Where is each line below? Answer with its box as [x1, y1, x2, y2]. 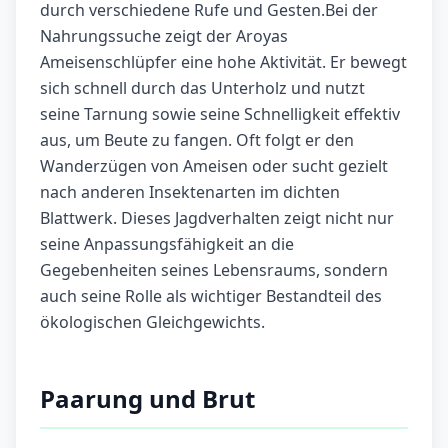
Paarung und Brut [40, 382, 255, 416]
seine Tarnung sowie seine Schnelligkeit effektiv [40, 103, 400, 126]
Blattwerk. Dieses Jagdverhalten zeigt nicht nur [40, 207, 394, 230]
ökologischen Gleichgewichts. [40, 311, 265, 334]
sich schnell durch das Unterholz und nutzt [40, 77, 365, 100]
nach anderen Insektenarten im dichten [40, 181, 340, 204]
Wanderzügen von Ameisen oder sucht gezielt [40, 155, 388, 178]
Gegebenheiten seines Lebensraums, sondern [40, 259, 388, 282]
